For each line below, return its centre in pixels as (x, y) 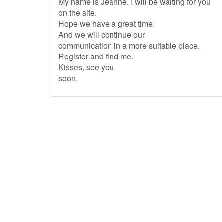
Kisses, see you (86, 67)
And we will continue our (102, 34)
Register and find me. (96, 56)
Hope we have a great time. (107, 24)
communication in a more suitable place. (129, 45)
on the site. (78, 13)
